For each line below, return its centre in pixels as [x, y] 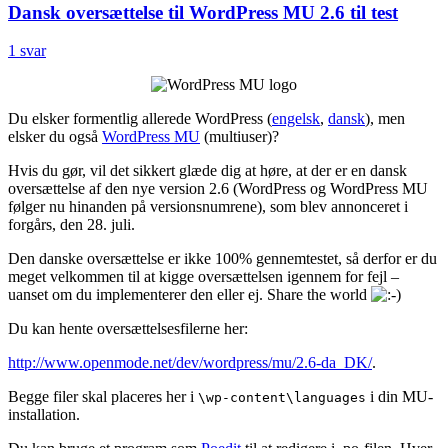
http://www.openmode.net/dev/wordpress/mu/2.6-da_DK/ [190, 363]
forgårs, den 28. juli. [71, 225]
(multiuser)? [239, 137]
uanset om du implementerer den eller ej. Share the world [189, 295]
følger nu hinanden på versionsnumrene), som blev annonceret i [208, 207]
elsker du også [55, 137]
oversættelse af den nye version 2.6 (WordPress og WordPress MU [218, 189]
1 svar [27, 51]
